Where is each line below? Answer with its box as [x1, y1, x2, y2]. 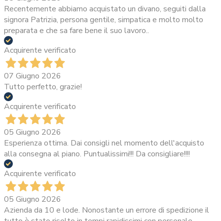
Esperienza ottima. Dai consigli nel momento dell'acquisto [4, 138, 204, 149]
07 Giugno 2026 [4, 71, 61, 82]
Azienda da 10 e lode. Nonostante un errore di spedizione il [4, 205, 209, 216]
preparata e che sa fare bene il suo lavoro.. [4, 25, 149, 37]
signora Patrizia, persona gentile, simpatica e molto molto [4, 14, 203, 26]
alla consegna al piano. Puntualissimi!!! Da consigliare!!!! [4, 148, 190, 160]
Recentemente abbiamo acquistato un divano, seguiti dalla [4, 3, 206, 15]
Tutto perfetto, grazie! [4, 81, 82, 93]
